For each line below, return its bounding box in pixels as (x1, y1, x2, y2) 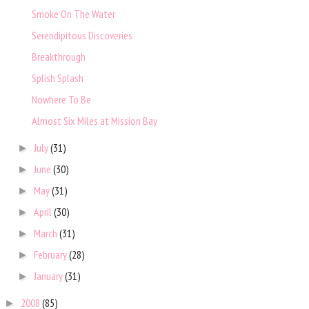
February (34, 248, 70, 262)
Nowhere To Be (31, 92, 91, 107)
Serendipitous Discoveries (31, 28, 132, 43)
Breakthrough (31, 50, 86, 64)
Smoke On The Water (31, 7, 115, 21)
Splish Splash (31, 71, 83, 86)
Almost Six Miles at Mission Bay (31, 114, 157, 128)
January (34, 269, 66, 283)
